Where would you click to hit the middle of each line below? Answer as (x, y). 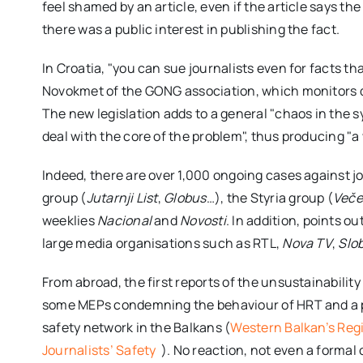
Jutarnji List (122, 197)
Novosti (203, 220)
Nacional (125, 220)
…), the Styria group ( (269, 197)
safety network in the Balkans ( (136, 327)
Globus (185, 197)
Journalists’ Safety (100, 350)
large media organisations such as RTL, (162, 243)
